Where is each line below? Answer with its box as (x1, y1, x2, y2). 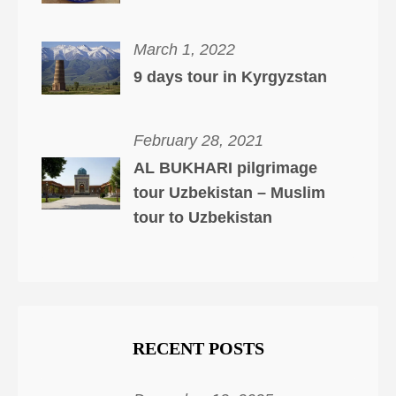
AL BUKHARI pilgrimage (133, 158, 317, 177)
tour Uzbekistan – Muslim (133, 183, 325, 202)
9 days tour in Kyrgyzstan (133, 68, 327, 87)
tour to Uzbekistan (133, 208, 272, 226)
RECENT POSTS (132, 339, 264, 359)
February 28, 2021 (133, 132, 263, 150)
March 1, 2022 (133, 41, 235, 59)
